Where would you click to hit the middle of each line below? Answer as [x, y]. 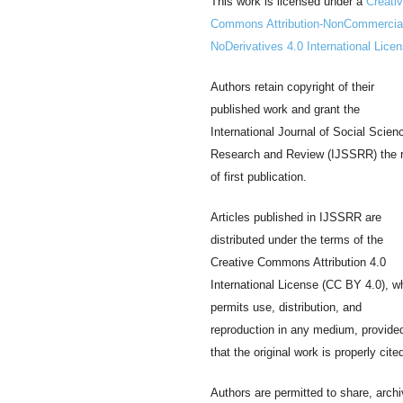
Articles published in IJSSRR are [296, 217]
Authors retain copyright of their [292, 86]
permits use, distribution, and [286, 307]
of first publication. [259, 176]
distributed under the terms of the [297, 239]
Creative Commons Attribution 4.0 [298, 262]
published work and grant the [285, 109]
